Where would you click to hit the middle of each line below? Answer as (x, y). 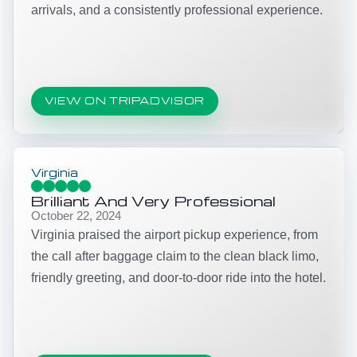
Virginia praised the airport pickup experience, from (175, 234)
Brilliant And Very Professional (153, 200)
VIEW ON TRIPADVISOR (124, 101)
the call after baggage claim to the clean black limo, (175, 256)
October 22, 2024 (76, 216)
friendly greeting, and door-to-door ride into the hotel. (178, 277)
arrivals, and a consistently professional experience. (177, 10)
